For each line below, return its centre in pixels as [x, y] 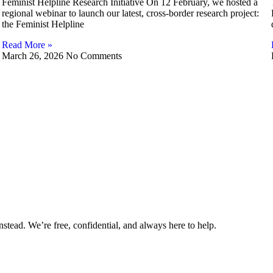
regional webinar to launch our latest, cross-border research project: [130, 13]
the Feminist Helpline [43, 24]
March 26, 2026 [34, 55]
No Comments [94, 55]
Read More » [27, 44]
